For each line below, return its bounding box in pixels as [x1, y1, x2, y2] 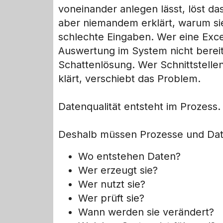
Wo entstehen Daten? [78, 150, 181, 163]
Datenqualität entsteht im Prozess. [58, 101, 221, 113]
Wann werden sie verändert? [78, 206, 214, 219]
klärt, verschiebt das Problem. [58, 73, 201, 85]
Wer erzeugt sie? [78, 164, 158, 177]
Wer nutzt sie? [78, 178, 145, 191]
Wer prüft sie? [78, 192, 144, 205]
